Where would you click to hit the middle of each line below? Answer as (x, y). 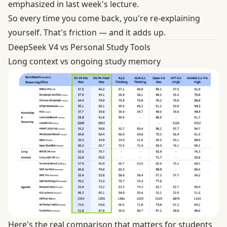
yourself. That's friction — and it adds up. (87, 32)
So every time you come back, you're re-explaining (104, 18)
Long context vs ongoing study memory (84, 61)
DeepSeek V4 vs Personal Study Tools (79, 47)
